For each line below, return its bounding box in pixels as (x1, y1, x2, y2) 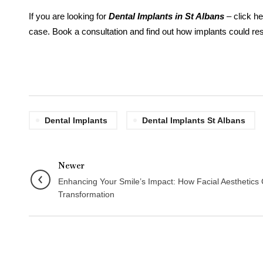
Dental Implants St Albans (141, 115, 245, 125)
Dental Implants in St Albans (108, 11, 224, 21)
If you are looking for (28, 11, 109, 21)
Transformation (58, 189, 114, 199)
